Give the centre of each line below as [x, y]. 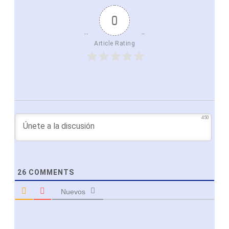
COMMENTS [50, 173]
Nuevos [73, 192]
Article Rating [114, 44]
